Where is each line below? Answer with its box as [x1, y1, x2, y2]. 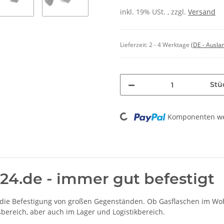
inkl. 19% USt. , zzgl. [120, 7, 188, 17]
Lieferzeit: [120, 40, 149, 49]
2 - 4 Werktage [149, 40, 191, 49]
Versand [188, 7, 215, 17]
